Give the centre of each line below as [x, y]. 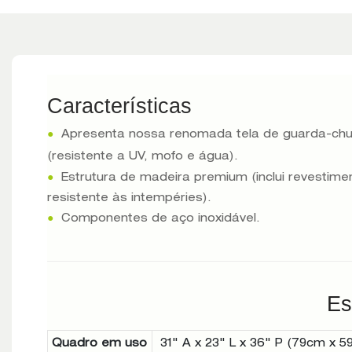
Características [119, 106]
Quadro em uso [99, 344]
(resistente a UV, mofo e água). [143, 158]
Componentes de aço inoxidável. [159, 220]
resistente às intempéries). [129, 199]
